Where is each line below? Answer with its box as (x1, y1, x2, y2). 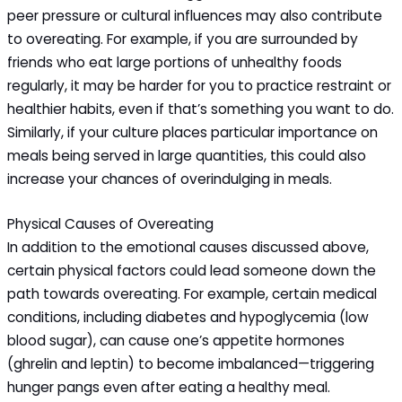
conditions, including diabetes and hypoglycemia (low (7, 308, 370, 328)
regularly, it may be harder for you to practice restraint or (7, 75, 392, 95)
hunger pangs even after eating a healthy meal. (7, 378, 331, 398)
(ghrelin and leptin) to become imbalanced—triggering (7, 354, 375, 374)
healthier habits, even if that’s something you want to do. (7, 99, 395, 118)
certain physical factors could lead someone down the (7, 261, 377, 281)
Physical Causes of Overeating (7, 214, 214, 234)
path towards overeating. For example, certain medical (7, 284, 378, 304)
